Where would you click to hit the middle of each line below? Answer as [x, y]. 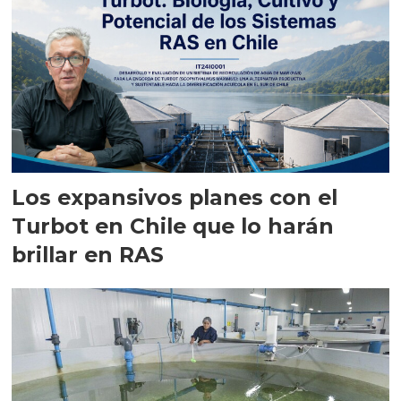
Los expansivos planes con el [175, 198]
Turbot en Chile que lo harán [173, 226]
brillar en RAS [88, 255]
